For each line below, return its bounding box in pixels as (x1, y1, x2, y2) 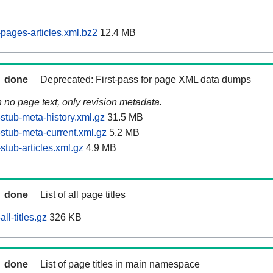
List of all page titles (40, 190, 126, 200)
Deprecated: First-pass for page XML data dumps (40, 74, 251, 85)
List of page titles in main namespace (40, 259, 200, 270)
